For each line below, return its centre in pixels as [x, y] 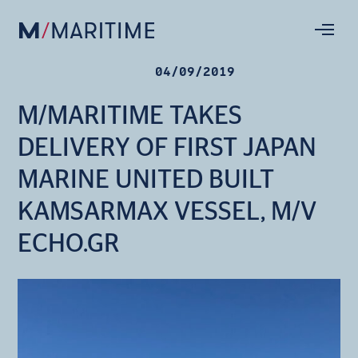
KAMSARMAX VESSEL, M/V [167, 212]
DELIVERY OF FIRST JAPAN [167, 148]
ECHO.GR [69, 244]
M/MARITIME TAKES [130, 116]
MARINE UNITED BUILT [146, 180]
